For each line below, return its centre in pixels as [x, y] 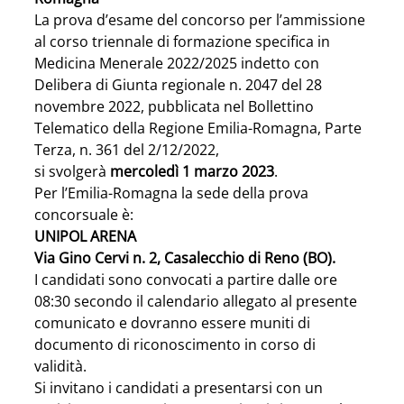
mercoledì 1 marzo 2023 [192, 171]
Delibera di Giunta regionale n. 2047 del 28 [180, 85]
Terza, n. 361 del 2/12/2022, [127, 150]
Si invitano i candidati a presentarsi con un [180, 388]
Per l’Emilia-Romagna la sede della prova [173, 193]
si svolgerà [72, 171]
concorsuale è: [84, 215]
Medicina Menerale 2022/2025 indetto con [179, 63]
